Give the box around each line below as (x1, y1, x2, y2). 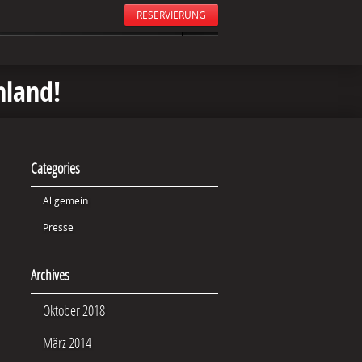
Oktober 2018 (43, 301, 105, 320)
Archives (31, 265, 69, 284)
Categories (31, 158, 80, 178)
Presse (43, 221, 74, 234)
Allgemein (43, 194, 88, 208)
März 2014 (43, 333, 91, 352)
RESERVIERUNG (137, 8, 206, 22)
